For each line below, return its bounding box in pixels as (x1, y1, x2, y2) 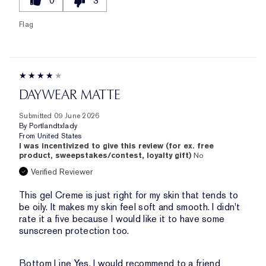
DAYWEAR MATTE (19, 87, 121, 103)
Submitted (19, 111, 54, 121)
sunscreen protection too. (19, 224, 129, 237)
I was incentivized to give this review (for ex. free (19, 141, 214, 151)
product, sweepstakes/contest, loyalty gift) (19, 150, 194, 161)
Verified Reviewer (31, 166, 93, 178)
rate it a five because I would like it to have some (19, 213, 225, 226)
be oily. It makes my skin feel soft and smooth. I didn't (19, 201, 240, 214)
